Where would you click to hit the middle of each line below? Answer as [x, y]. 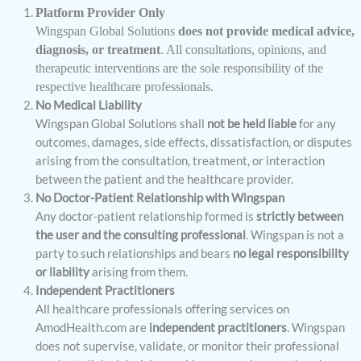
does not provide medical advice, [266, 31]
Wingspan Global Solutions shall [121, 123]
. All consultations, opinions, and [243, 49]
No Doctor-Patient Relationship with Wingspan [160, 197]
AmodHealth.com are [92, 327]
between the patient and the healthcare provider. [164, 179]
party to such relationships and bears [134, 253]
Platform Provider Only [100, 12]
